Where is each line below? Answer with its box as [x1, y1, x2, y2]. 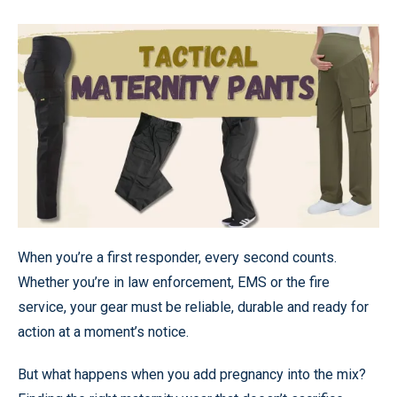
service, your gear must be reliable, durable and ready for [18, 298, 369, 315]
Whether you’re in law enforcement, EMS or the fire [18, 273, 330, 291]
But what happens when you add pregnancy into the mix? [18, 365, 366, 383]
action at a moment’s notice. [18, 323, 189, 340]
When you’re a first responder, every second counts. [18, 248, 337, 266]
